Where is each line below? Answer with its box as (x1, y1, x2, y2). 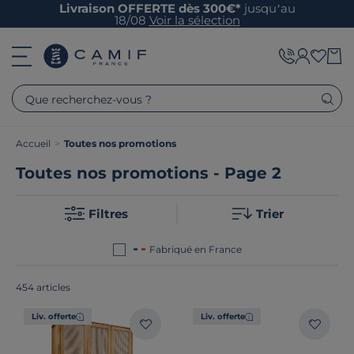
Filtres (88, 206, 128, 221)
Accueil (16, 137, 51, 149)
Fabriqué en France (149, 243, 242, 255)
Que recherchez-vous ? (25, 92, 152, 107)
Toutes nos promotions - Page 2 (16, 164, 281, 183)
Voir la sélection (149, 12, 240, 28)
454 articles (16, 281, 70, 293)
